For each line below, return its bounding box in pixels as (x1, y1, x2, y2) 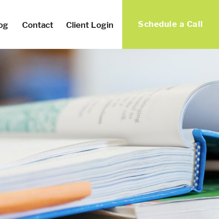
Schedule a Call (138, 19, 203, 29)
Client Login (66, 20, 114, 30)
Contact (22, 20, 54, 30)
